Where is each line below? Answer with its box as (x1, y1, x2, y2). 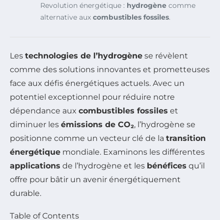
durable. (10, 189, 41, 198)
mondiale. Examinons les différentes (60, 147, 205, 157)
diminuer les (10, 120, 61, 130)
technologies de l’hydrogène (25, 51, 142, 61)
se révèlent (142, 51, 188, 61)
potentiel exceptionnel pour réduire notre (10, 92, 175, 102)
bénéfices (147, 161, 187, 171)
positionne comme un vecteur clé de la (10, 134, 166, 143)
